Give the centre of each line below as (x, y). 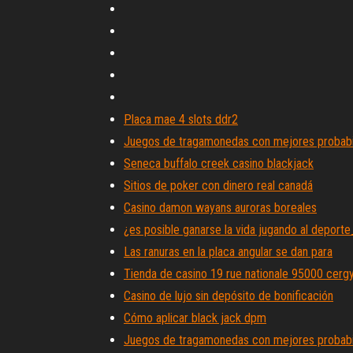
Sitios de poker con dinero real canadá (218, 186)
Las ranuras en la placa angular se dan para (228, 252)
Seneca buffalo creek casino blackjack (219, 163)
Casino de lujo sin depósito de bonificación (229, 296)
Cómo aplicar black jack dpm (195, 318)
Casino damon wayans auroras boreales (220, 208)
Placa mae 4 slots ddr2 (181, 119)
